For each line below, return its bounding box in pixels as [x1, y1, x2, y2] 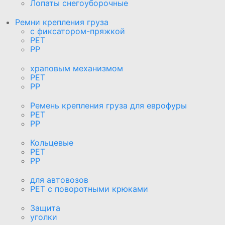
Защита [30, 202, 60, 213]
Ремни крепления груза [15, 17, 108, 27]
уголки [30, 211, 57, 222]
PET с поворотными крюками [30, 183, 148, 194]
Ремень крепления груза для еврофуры [30, 100, 187, 110]
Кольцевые [30, 137, 73, 148]
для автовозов [30, 174, 88, 185]
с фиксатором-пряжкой [30, 26, 125, 36]
